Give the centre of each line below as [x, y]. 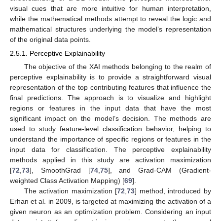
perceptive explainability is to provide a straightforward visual [110, 77]
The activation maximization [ [71, 191]
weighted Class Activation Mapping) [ [67, 181]
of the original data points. [50, 40]
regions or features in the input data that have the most [110, 108]
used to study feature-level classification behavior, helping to [110, 129]
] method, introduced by [173, 191]
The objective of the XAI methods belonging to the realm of [117, 67]
